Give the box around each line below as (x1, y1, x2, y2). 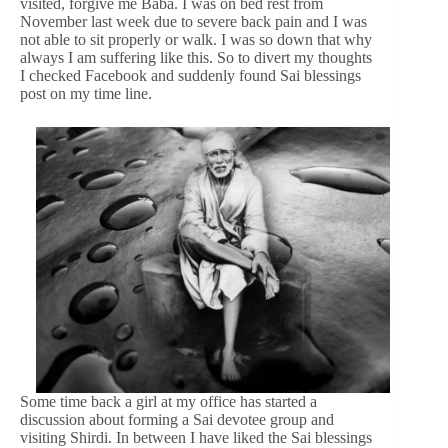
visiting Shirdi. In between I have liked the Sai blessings (20, 428, 372, 446)
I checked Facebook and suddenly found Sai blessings (20, 66, 361, 84)
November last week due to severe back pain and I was (20, 12, 367, 30)
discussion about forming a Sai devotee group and (20, 410, 334, 428)
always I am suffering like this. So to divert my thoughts (20, 48, 372, 66)
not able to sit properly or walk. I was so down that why (20, 30, 372, 48)
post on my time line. (20, 84, 152, 102)
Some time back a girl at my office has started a (20, 392, 317, 410)
